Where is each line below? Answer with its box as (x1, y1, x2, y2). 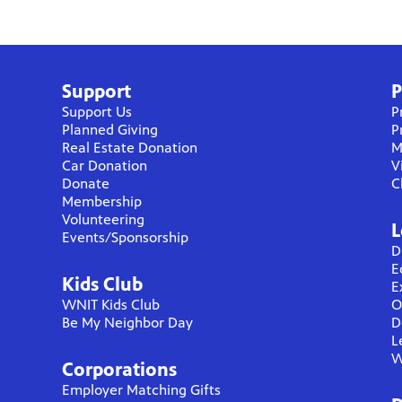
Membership (62, 192, 142, 210)
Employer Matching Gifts (62, 380, 221, 398)
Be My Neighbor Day (62, 313, 193, 331)
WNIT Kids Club (62, 295, 160, 313)
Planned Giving (62, 120, 158, 138)
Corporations (62, 358, 177, 380)
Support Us (62, 102, 132, 120)
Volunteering (62, 210, 144, 228)
